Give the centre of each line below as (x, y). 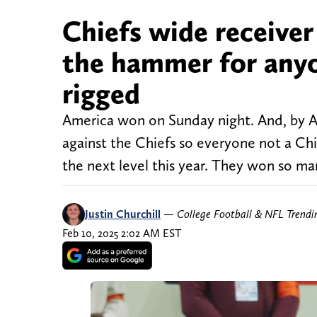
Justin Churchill (123, 214)
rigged (101, 94)
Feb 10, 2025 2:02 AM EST (122, 234)
